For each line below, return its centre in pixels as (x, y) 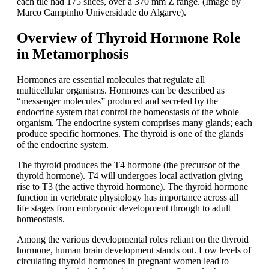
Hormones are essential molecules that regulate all (111, 80)
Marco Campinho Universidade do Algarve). (101, 13)
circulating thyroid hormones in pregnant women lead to (123, 261)
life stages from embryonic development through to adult (124, 208)
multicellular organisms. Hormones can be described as (121, 91)
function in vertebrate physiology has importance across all (128, 198)
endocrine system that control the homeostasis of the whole (128, 112)
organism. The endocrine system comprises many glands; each (134, 123)
